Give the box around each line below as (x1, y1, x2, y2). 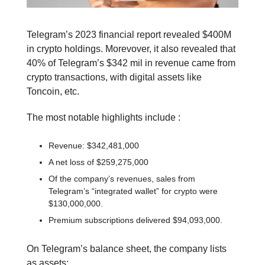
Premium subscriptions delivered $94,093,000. (49, 215, 222, 225)
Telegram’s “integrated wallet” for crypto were (49, 186, 218, 196)
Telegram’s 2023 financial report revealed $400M (27, 29, 231, 40)
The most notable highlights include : (27, 112, 180, 122)
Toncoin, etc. (27, 86, 79, 96)
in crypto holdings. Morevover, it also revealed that (27, 43, 235, 54)
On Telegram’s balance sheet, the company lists (27, 243, 227, 254)
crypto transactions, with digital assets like (27, 72, 202, 82)
